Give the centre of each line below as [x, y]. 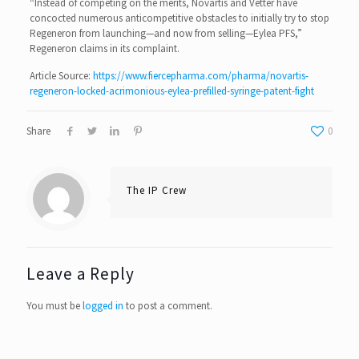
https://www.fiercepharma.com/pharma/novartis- [200, 75]
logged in [103, 305]
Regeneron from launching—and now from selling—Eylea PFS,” [165, 33]
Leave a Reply [81, 273]
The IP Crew [157, 190]
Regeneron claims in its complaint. [104, 48]
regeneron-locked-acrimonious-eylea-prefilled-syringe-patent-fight [171, 91]
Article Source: [61, 75]
